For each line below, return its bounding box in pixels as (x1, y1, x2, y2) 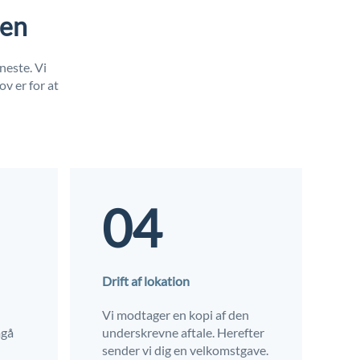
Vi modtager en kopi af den (102, 306, 250, 322)
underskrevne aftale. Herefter (102, 324, 265, 340)
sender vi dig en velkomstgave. (102, 342, 269, 358)
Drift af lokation (102, 272, 190, 288)
